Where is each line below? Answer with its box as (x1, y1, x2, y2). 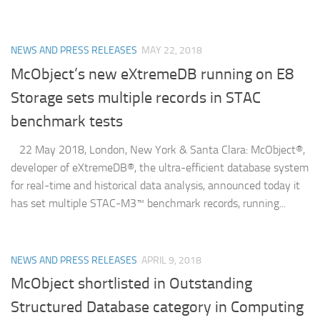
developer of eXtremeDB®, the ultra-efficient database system (11, 160, 309, 174)
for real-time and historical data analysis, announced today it (11, 178, 300, 192)
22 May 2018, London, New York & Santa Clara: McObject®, (11, 142, 305, 156)
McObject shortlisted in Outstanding (11, 274, 252, 293)
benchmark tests (11, 111, 123, 131)
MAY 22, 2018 (141, 44, 202, 57)
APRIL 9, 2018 (141, 254, 201, 266)
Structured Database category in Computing (11, 297, 304, 316)
